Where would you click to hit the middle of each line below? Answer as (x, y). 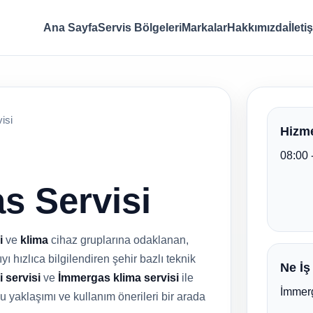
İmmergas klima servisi (118, 278)
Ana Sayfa (70, 28)
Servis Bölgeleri (139, 28)
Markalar (204, 28)
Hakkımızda (257, 28)
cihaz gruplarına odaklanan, (118, 240)
